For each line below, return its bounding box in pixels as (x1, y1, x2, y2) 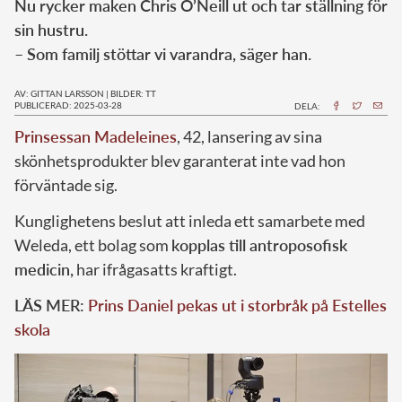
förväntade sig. (14, 174, 118, 195)
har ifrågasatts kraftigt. (74, 258, 237, 279)
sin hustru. (14, 19, 92, 39)
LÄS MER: (14, 294, 88, 315)
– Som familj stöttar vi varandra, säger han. (14, 43, 315, 64)
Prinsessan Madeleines (14, 126, 177, 146)
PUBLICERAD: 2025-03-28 (14, 99, 122, 110)
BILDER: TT (110, 87, 156, 99)
